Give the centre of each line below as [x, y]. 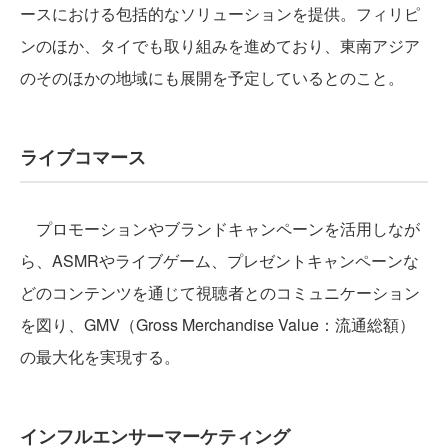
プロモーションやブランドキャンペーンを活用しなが [220, 228]
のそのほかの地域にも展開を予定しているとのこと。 [212, 77]
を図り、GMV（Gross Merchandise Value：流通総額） [217, 324]
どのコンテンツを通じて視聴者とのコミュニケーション [220, 292]
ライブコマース [83, 156]
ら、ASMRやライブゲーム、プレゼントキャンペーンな [219, 260]
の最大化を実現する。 [100, 356]
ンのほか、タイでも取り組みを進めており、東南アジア [220, 45]
